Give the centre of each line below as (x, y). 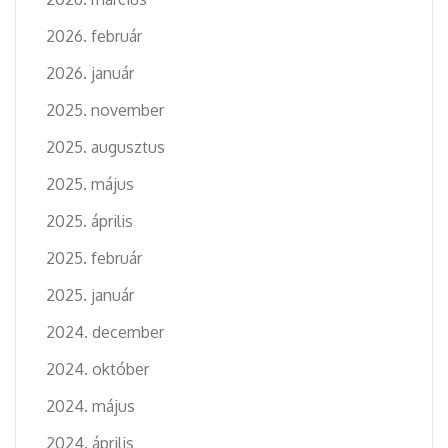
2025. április (89, 220)
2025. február (94, 257)
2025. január (90, 294)
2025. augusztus (105, 146)
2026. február (94, 35)
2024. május (90, 405)
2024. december (105, 331)
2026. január (90, 72)
